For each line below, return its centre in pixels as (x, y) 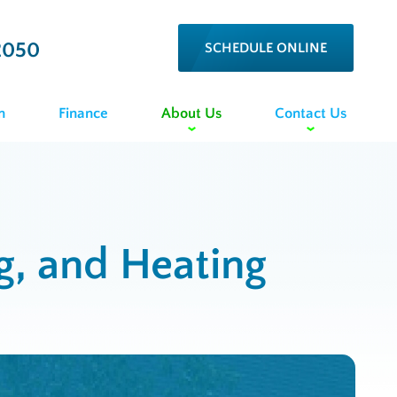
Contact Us (310, 113)
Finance (84, 113)
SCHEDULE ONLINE (265, 48)
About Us (192, 113)
